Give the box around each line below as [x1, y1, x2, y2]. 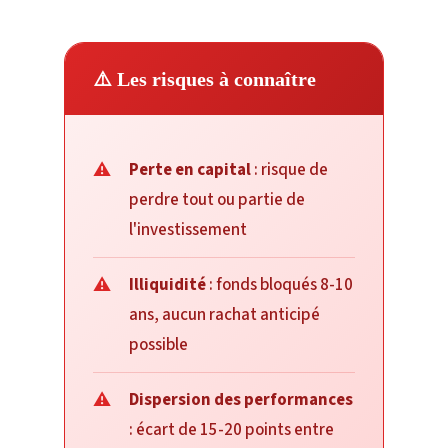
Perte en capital [129, 157, 251, 182]
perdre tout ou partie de [129, 187, 305, 212]
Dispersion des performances [129, 387, 353, 412]
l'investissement [129, 217, 247, 242]
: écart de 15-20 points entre [129, 417, 334, 442]
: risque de [251, 157, 328, 182]
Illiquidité [129, 272, 206, 297]
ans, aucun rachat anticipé [129, 302, 320, 327]
